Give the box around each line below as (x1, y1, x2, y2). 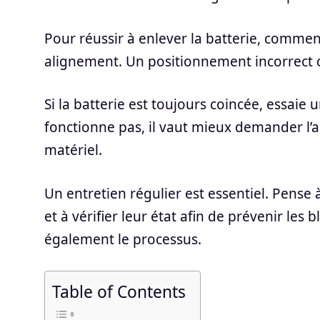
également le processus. (44, 229, 201, 249)
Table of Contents (52, 280, 186, 303)
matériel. (44, 141, 102, 159)
